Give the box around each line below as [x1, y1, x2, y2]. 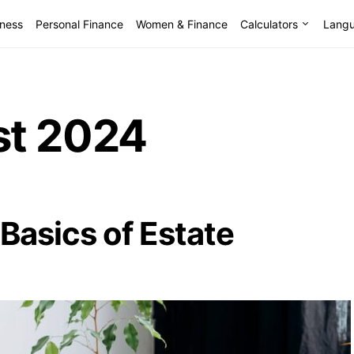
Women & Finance [135, 17, 228, 31]
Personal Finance [35, 17, 123, 31]
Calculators [239, 17, 298, 31]
